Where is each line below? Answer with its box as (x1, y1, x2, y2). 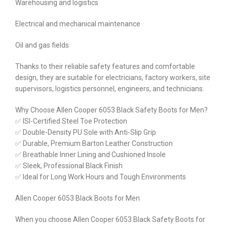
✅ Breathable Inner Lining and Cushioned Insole (15, 150, 166, 159)
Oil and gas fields (15, 41, 69, 49)
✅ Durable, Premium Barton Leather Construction (15, 139, 173, 147)
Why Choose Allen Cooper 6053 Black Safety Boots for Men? (15, 105, 208, 114)
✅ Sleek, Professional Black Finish (15, 161, 123, 170)
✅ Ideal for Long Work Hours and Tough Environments (15, 172, 186, 181)
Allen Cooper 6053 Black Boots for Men (15, 194, 140, 202)
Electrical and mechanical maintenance (15, 19, 140, 28)
